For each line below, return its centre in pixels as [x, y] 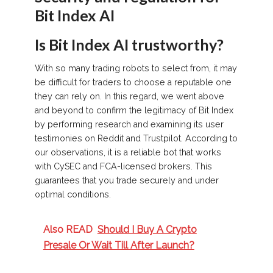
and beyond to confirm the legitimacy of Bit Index [134, 111]
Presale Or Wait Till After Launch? [119, 245]
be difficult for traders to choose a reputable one [133, 83]
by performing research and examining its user [129, 125]
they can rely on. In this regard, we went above [129, 97]
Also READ [68, 229]
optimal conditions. [73, 195]
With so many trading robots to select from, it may [136, 69]
